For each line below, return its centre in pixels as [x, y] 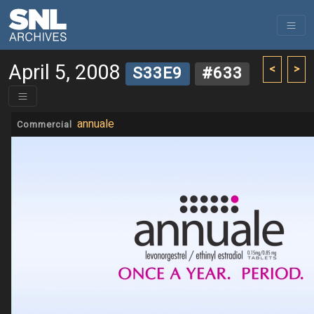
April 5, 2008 [64, 73]
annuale [96, 124]
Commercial [45, 125]
